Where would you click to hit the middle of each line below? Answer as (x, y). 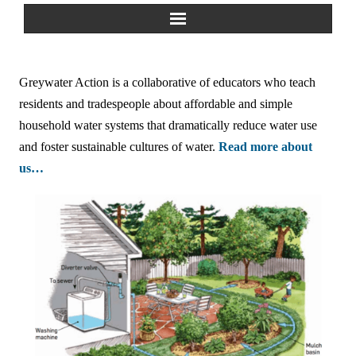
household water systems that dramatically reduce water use (168, 125)
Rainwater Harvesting (104, 180)
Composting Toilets (96, 220)
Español (66, 259)
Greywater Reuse (91, 140)
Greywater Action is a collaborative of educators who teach (167, 82)
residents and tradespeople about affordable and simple (156, 104)
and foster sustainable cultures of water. (119, 147)
